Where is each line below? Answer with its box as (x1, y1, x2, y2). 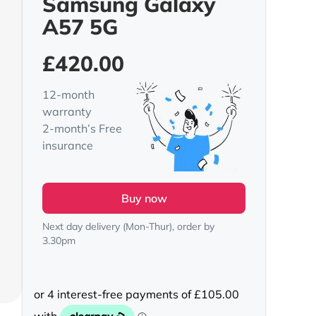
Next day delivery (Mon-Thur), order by (42, 220, 214, 233)
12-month (42, 87, 95, 102)
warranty (42, 104, 92, 119)
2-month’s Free (42, 121, 122, 135)
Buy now (121, 191, 167, 205)
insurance (42, 138, 93, 152)
